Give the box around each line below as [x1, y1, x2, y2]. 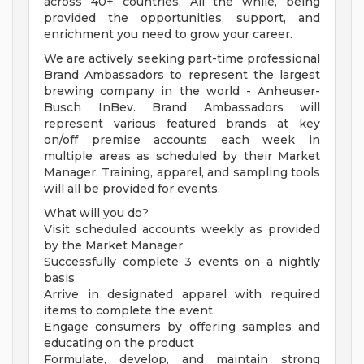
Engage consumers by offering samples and [44, 319, 320, 335]
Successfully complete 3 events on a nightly [44, 254, 320, 270]
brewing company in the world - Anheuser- [44, 84, 320, 99]
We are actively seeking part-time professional [44, 51, 320, 67]
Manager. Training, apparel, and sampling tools [44, 165, 320, 180]
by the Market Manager [44, 238, 183, 253]
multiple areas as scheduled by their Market [44, 149, 320, 164]
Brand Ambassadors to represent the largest [44, 67, 320, 83]
